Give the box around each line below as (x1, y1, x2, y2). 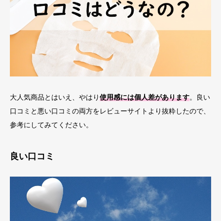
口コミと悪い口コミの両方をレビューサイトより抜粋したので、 (10, 107, 210, 115)
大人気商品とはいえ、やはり (10, 93, 100, 102)
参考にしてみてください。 (10, 121, 93, 129)
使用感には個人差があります (100, 93, 189, 102)
